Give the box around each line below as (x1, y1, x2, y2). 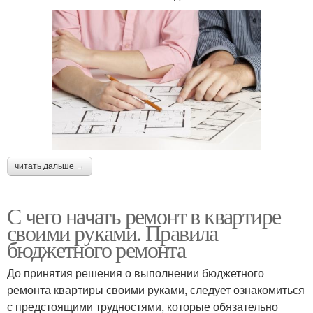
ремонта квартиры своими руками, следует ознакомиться (7, 281, 305, 298)
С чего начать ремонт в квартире (7, 200, 281, 231)
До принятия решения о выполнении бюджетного (7, 264, 264, 281)
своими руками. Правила (7, 217, 218, 247)
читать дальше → (15, 161, 85, 171)
